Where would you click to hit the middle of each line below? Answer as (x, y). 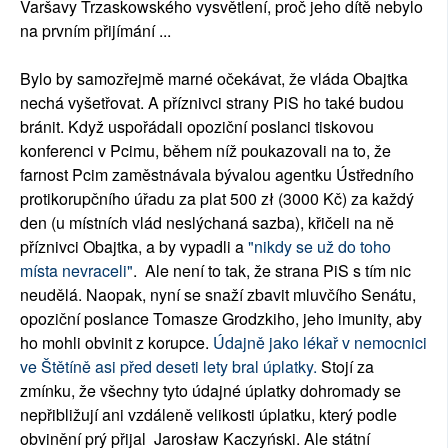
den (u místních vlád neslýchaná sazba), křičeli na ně (209, 223)
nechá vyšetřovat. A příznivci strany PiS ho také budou (212, 103)
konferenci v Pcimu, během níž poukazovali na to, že (205, 151)
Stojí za (345, 367)
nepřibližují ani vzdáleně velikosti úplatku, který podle (208, 415)
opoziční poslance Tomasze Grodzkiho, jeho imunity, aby (221, 319)
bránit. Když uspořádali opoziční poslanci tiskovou (197, 127)
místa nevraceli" (76, 271)
